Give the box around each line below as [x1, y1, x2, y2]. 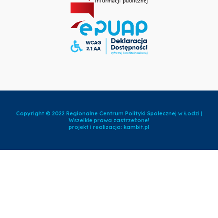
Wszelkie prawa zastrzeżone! [69, 117, 149, 124]
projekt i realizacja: [69, 124, 124, 131]
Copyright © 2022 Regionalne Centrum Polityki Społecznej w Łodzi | [16, 110, 202, 117]
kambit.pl [124, 124, 149, 131]
